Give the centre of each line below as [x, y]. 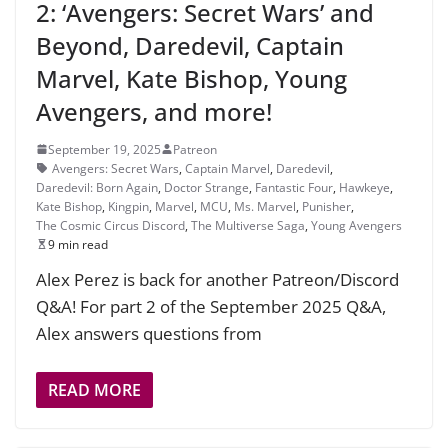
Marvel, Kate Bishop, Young [191, 78]
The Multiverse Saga [248, 225]
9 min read [78, 244]
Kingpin [128, 206]
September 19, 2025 [104, 149]
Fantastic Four [294, 187]
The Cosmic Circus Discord [110, 225]
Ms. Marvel [265, 206]
